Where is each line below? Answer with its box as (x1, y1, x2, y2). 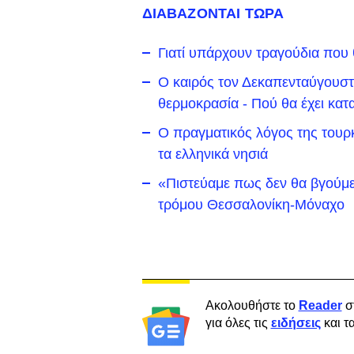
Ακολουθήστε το (205, 299, 299, 312)
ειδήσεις (270, 316, 321, 330)
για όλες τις (205, 316, 271, 330)
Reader (298, 299, 342, 312)
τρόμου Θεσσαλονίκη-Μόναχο (157, 197, 345, 213)
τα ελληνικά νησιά (157, 146, 268, 162)
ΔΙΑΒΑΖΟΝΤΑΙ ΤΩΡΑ (141, 6, 284, 21)
